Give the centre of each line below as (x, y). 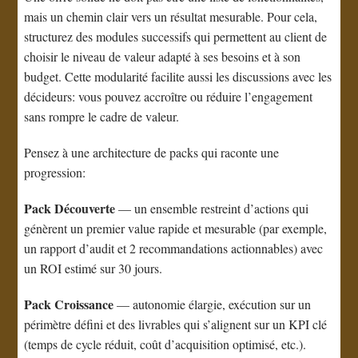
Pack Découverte (70, 209)
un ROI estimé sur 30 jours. (93, 268)
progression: (55, 173)
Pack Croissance (69, 304)
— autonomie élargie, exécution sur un (213, 304)
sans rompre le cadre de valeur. (102, 117)
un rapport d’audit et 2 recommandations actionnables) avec (174, 249)
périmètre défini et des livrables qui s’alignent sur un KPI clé (176, 324)
